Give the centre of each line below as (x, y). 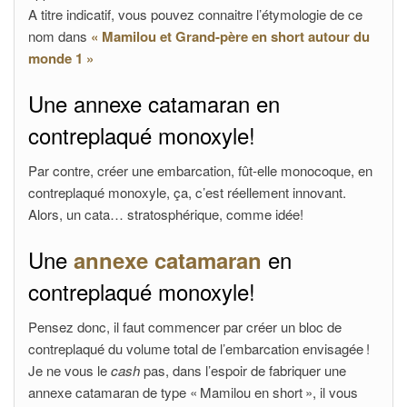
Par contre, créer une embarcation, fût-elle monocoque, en (200, 170)
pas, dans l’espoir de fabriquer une (243, 370)
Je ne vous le (69, 370)
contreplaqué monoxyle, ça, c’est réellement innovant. (187, 192)
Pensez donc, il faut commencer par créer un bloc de (185, 327)
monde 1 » (61, 58)
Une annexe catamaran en (154, 103)
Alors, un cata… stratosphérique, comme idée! (166, 214)
